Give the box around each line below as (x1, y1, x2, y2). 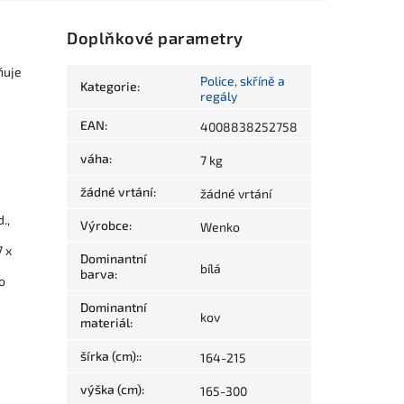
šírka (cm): (80, 348, 140, 364)
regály (200, 88, 238, 105)
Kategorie (80, 78, 138, 95)
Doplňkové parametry (67, 28, 243, 49)
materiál (80, 315, 131, 331)
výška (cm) (80, 381, 142, 398)
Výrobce (80, 217, 130, 234)
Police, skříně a (200, 73, 286, 89)
